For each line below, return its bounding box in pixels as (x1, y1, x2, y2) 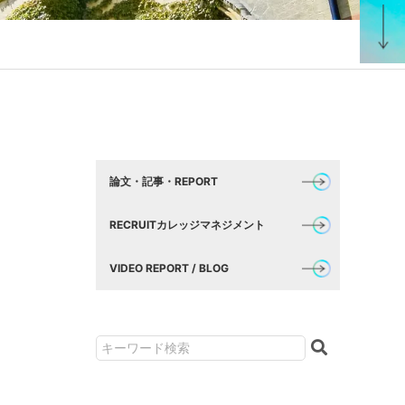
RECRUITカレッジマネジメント (109, 218, 265, 231)
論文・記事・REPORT (109, 174, 218, 188)
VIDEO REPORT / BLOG (109, 261, 229, 275)
